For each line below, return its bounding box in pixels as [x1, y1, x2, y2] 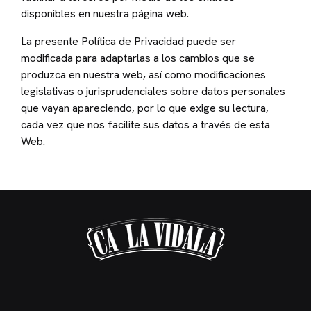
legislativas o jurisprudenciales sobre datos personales [21, 84, 285, 99]
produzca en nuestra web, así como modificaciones [21, 67, 266, 83]
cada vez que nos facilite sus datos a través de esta [21, 117, 270, 133]
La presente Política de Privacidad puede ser [21, 34, 236, 49]
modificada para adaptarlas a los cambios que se [21, 51, 255, 66]
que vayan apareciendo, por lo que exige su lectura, [21, 101, 269, 116]
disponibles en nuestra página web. [21, 6, 189, 22]
